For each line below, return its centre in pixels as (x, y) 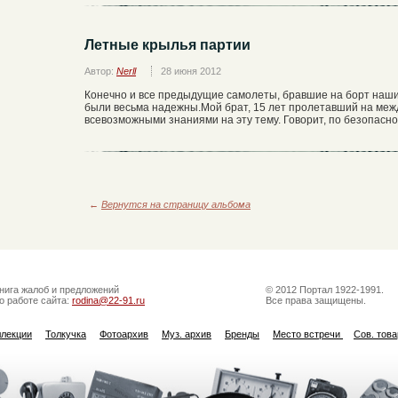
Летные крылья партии (167, 44)
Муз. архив (187, 334)
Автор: (100, 71)
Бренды (242, 334)
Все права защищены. (316, 300)
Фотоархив (124, 334)
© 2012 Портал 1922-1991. (325, 289)
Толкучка (66, 334)
